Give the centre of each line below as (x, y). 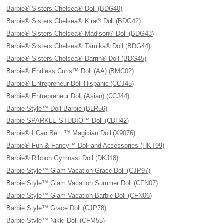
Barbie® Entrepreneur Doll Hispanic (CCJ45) (70, 83)
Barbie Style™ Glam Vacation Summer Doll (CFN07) (82, 183)
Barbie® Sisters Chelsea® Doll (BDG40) (65, 9)
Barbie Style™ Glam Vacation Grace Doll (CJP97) (79, 170)
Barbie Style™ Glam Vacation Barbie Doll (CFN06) (79, 195)
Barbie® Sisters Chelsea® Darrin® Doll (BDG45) (77, 58)
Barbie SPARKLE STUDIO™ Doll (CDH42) (68, 121)
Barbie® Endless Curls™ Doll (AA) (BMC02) (70, 71)
